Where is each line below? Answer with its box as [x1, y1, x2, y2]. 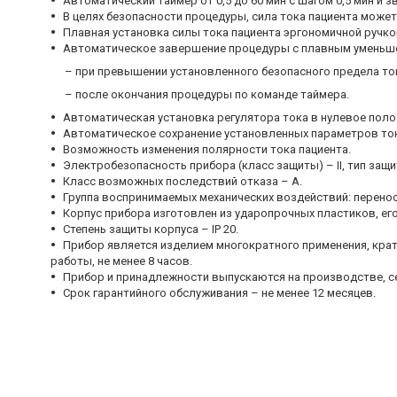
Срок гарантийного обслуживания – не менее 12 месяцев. [63, 286, 376, 300]
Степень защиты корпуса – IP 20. [63, 222, 238, 237]
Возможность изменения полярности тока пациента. [63, 143, 351, 157]
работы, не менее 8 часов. [51, 254, 192, 269]
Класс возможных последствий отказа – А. [63, 175, 302, 189]
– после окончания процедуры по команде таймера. [33, 88, 349, 102]
